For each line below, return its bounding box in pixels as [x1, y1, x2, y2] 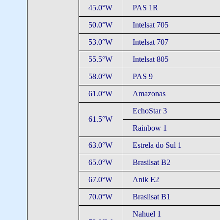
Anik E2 [132, 175, 159, 184]
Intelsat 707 [132, 38, 168, 46]
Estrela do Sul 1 [132, 141, 182, 149]
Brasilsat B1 [132, 192, 170, 201]
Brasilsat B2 [132, 158, 170, 166]
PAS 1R [132, 3, 158, 12]
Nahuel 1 [132, 210, 161, 218]
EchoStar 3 [132, 107, 167, 115]
